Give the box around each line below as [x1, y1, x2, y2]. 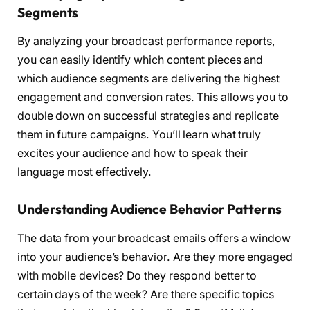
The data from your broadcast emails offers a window [17, 231, 291, 245]
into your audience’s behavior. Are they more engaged [17, 250, 293, 264]
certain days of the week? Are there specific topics [17, 287, 274, 301]
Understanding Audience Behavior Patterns [17, 201, 282, 218]
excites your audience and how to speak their [17, 147, 248, 161]
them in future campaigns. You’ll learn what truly [17, 128, 262, 142]
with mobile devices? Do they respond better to [17, 268, 257, 282]
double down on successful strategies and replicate [17, 109, 280, 123]
